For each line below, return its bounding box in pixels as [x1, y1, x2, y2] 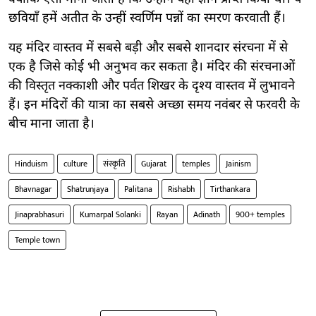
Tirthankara [210, 181, 250, 196]
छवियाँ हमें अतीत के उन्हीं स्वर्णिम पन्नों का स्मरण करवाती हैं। [8, 10, 286, 27]
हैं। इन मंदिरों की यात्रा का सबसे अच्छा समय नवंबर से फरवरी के [8, 97, 300, 114]
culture [63, 156, 87, 171]
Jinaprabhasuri [15, 207, 64, 221]
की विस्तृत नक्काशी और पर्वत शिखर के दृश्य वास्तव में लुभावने [8, 78, 295, 95]
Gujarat [141, 156, 166, 171]
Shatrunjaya [67, 181, 109, 196]
